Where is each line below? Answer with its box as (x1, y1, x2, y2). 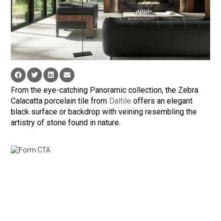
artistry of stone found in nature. (11, 118, 121, 128)
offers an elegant (131, 96, 193, 106)
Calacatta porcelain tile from (11, 96, 110, 106)
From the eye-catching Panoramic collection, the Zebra (11, 85, 199, 95)
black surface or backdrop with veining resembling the (11, 107, 197, 117)
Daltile (109, 96, 132, 106)
